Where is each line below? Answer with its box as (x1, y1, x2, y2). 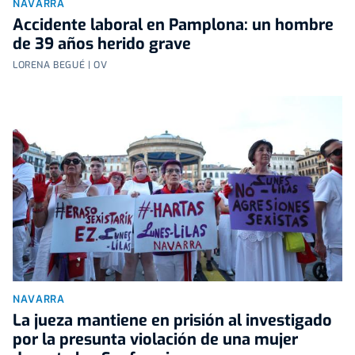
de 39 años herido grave (13, 32, 191, 55)
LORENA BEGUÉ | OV (13, 58, 108, 71)
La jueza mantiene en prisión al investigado (13, 309, 332, 331)
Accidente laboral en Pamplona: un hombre (13, 13, 334, 36)
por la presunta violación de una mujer (13, 328, 298, 350)
